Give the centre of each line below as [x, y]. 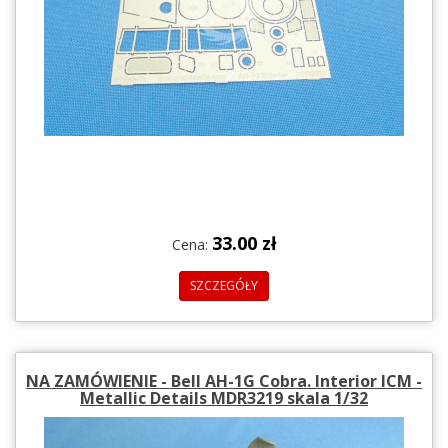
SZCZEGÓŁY [224, 285]
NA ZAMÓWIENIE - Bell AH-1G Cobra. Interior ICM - [224, 380]
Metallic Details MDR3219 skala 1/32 [224, 397]
